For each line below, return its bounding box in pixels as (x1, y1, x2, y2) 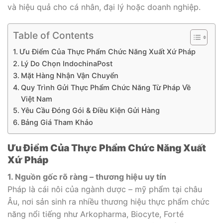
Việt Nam (20, 95, 52, 104)
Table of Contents (13, 29, 94, 42)
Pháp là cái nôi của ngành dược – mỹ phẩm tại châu (7, 184, 202, 194)
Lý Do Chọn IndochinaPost (20, 59, 112, 68)
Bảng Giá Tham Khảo (20, 118, 95, 127)
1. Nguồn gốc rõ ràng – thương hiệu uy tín (7, 171, 166, 182)
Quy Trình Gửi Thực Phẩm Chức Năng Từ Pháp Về (20, 83, 191, 92)
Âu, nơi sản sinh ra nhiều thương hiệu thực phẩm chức (7, 196, 210, 207)
